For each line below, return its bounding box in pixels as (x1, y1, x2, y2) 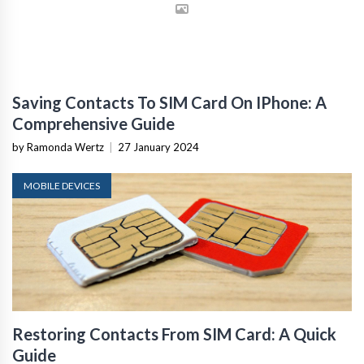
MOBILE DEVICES (24, 179, 100, 192)
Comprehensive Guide (12, 113, 175, 133)
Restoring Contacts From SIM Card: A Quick (12, 323, 336, 344)
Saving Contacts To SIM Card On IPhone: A (12, 92, 327, 112)
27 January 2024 (118, 140, 199, 154)
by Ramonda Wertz (12, 140, 104, 154)
